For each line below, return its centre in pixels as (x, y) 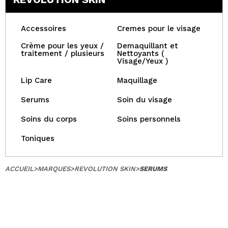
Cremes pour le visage (159, 28)
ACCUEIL (19, 169)
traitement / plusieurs (63, 53)
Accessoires (44, 28)
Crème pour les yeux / (62, 46)
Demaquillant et (148, 46)
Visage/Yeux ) (143, 61)
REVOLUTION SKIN (105, 169)
